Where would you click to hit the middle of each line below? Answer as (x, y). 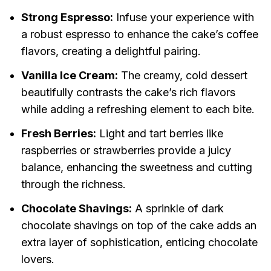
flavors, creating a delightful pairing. (111, 51)
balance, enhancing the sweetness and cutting (136, 168)
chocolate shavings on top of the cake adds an (139, 226)
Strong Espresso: (67, 18)
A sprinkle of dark (178, 209)
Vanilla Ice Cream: (69, 76)
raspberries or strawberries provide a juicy (126, 151)
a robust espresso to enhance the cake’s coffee (139, 34)
